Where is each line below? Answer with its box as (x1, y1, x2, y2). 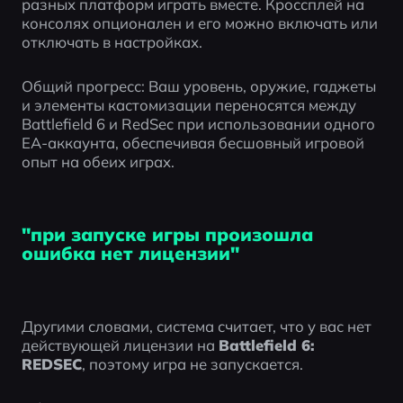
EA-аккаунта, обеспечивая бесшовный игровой (21, 133, 364, 153)
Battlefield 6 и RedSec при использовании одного (21, 114, 375, 134)
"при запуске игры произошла (21, 223, 313, 246)
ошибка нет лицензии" (21, 242, 239, 265)
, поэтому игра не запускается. (81, 354, 303, 373)
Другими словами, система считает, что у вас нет (21, 316, 372, 336)
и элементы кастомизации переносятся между (21, 95, 356, 115)
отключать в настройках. (21, 31, 202, 51)
